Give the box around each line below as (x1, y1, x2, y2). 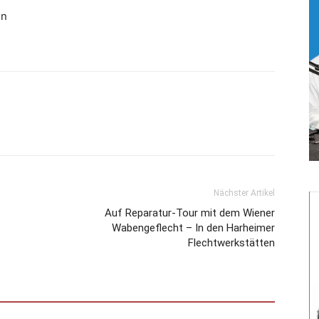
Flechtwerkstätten (188, 236, 275, 249)
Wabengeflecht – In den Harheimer (112, 221, 275, 234)
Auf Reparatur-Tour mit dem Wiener (105, 206, 275, 219)
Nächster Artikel (214, 187, 275, 198)
